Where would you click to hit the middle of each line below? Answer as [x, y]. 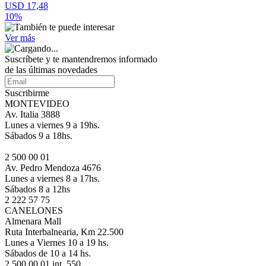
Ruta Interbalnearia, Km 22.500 [64, 232]
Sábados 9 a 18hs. [39, 136]
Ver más [20, 38]
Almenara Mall [33, 221]
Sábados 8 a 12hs [37, 189]
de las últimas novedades [51, 70]
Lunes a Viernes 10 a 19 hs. [57, 243]
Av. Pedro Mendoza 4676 [53, 168]
